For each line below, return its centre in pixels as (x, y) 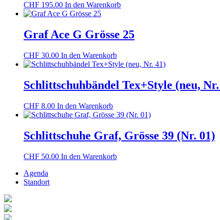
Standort (37, 182)
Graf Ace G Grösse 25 (79, 35)
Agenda (36, 173)
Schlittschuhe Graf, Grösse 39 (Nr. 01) (119, 135)
